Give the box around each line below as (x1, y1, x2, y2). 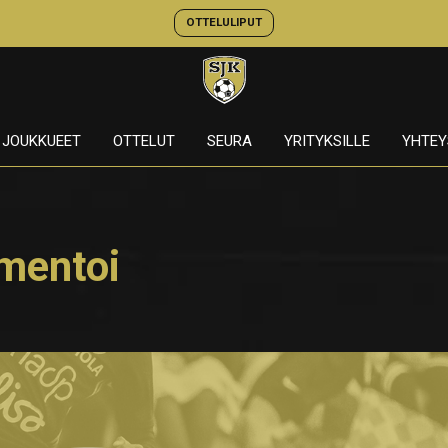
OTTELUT (112, 132, 175, 150)
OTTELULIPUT (185, 15, 262, 30)
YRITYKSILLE (283, 132, 370, 150)
